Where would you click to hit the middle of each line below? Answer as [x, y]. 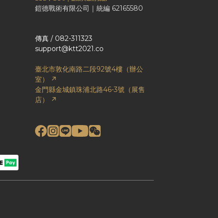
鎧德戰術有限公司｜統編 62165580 [89, 8]
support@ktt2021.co [69, 49]
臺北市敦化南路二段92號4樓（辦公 [89, 69]
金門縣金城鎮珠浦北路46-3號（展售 [90, 90]
